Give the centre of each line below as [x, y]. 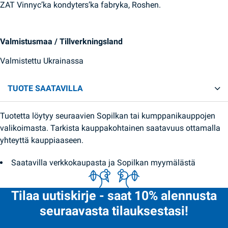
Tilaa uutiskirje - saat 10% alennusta [114, 196]
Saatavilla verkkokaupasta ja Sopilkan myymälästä [104, 163]
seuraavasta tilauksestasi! [114, 211]
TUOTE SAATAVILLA [45, 89]
